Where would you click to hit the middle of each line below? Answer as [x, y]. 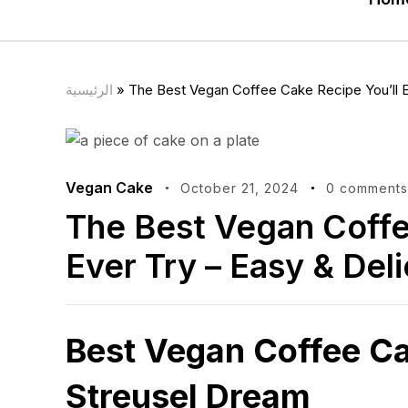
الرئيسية [89, 90]
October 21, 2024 [240, 188]
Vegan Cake [109, 188]
